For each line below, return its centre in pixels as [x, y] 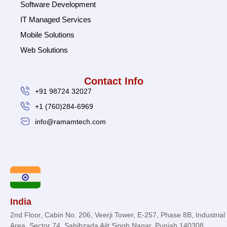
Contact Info [113, 81]
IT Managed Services [56, 20]
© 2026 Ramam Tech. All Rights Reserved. [113, 142]
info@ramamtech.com [70, 122]
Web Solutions [44, 50]
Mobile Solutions [47, 35]
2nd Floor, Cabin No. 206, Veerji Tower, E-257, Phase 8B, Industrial [118, 215]
